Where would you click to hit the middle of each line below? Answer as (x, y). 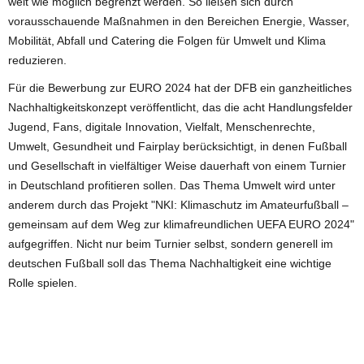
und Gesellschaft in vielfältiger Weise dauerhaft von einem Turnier (177, 165)
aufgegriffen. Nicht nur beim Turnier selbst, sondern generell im (171, 243)
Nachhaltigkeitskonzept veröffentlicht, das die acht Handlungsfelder (180, 107)
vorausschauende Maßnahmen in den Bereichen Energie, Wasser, (179, 21)
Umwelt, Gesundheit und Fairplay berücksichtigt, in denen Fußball (178, 146)
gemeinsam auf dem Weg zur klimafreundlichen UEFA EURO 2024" (181, 224)
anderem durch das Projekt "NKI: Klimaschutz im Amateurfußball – (178, 204)
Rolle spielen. (43, 282)
